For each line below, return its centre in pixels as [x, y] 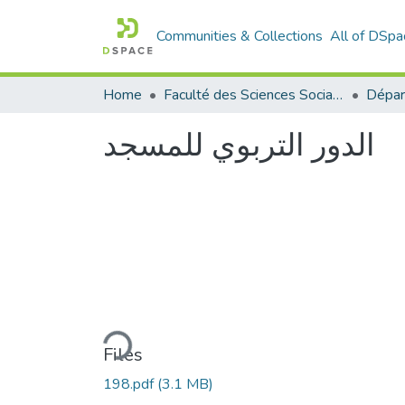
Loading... [101, 337]
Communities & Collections [240, 36]
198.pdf [130, 384]
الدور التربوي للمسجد [239, 146]
